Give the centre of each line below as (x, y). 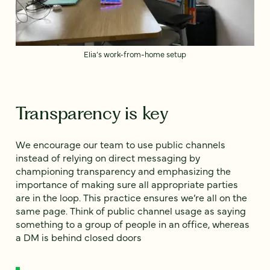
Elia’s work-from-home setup (135, 54)
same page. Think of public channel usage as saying (131, 211)
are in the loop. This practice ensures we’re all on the (131, 197)
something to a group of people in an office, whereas (133, 224)
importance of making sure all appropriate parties (127, 184)
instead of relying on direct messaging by (108, 158)
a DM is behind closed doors (79, 237)
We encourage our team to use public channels (121, 144)
